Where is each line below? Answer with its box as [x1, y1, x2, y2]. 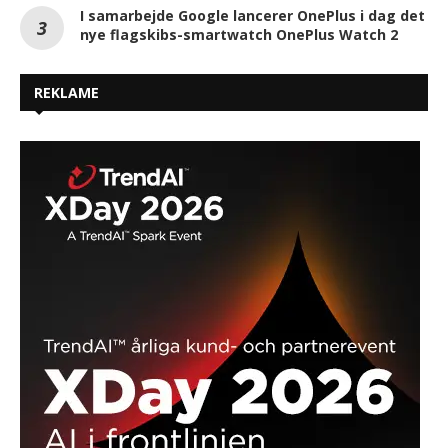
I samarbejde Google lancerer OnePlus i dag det [80, 5, 425, 25]
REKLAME [34, 82, 99, 102]
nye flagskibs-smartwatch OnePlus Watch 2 [80, 24, 398, 44]
